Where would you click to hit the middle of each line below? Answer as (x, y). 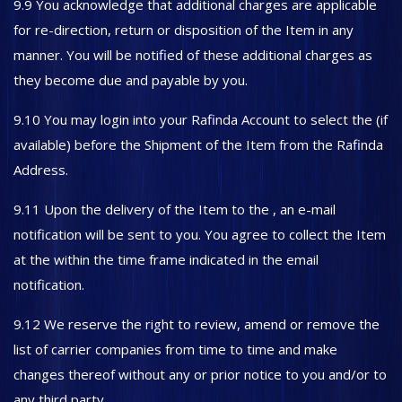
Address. (43, 170)
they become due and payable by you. (132, 80)
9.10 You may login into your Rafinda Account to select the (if (201, 119)
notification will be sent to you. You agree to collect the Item (200, 234)
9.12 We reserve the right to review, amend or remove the (197, 324)
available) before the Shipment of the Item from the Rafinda (198, 144)
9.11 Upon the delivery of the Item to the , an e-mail (175, 209)
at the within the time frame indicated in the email (166, 259)
